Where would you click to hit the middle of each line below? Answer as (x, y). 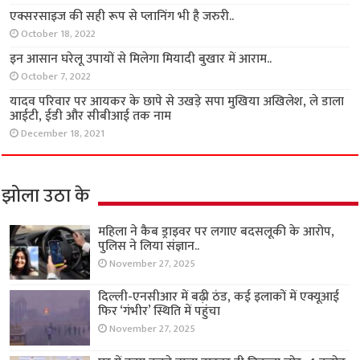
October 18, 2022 (59, 35)
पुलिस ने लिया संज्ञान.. (149, 247)
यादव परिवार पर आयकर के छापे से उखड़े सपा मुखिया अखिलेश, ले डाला (177, 102)
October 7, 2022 (56, 77)
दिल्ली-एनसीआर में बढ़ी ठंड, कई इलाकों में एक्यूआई (219, 297)
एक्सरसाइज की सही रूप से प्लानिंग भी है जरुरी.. (122, 17)
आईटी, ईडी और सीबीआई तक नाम (91, 117)
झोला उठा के (46, 196)
